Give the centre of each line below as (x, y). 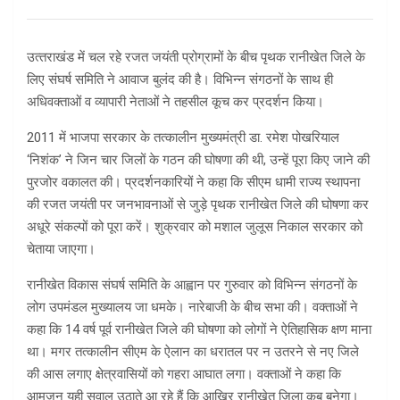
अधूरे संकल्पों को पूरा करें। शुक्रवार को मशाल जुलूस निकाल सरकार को (195, 227)
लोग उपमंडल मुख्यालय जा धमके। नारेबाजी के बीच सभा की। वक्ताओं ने (192, 308)
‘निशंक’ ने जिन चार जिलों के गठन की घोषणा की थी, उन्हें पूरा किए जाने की (198, 160)
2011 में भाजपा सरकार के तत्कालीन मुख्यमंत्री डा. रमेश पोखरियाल (183, 138)
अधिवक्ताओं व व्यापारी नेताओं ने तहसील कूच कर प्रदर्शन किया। (175, 102)
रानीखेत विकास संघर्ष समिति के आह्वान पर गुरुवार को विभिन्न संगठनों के (192, 285)
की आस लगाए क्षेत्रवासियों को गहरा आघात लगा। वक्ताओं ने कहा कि (184, 375)
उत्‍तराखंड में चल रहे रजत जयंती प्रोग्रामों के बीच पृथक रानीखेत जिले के (196, 58)
